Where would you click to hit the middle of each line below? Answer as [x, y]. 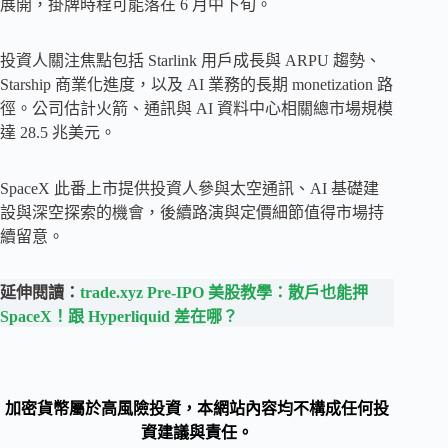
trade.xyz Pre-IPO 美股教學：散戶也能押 [224, 293]
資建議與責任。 [197, 433]
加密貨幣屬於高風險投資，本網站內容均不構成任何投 [197, 409]
